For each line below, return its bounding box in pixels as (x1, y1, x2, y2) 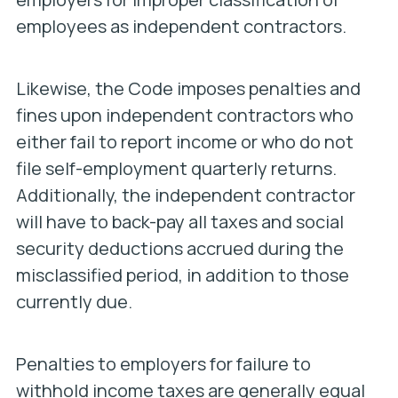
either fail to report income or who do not (15, 130, 354, 154)
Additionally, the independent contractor (15, 183, 355, 207)
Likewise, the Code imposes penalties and (15, 76, 361, 100)
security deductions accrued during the (15, 236, 344, 260)
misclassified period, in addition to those (15, 263, 349, 287)
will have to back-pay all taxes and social (15, 210, 344, 234)
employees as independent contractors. (15, 14, 346, 38)
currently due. (15, 290, 132, 314)
